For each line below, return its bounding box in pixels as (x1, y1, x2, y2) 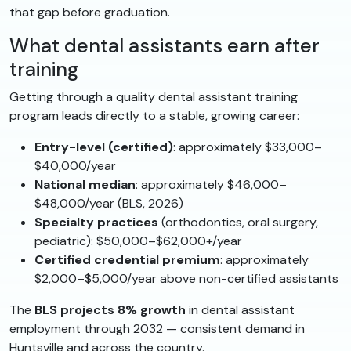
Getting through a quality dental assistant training (9, 89, 298, 106)
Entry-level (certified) (34, 139, 173, 156)
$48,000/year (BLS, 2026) (34, 195, 183, 212)
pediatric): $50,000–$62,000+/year (34, 233, 242, 250)
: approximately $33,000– (173, 139, 322, 156)
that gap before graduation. (9, 4, 170, 21)
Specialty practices (34, 214, 158, 231)
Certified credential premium (34, 251, 220, 269)
